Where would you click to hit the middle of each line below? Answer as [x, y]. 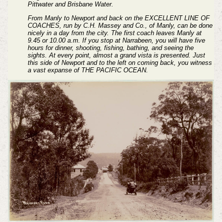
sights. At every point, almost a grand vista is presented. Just [116, 55]
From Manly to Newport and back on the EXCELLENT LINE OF [118, 18]
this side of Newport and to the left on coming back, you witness [120, 62]
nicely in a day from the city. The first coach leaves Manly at [114, 33]
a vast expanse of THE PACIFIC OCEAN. [88, 70]
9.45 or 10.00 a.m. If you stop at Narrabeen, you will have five [116, 40]
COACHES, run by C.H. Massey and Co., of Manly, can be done [120, 25]
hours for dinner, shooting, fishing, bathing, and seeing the [111, 48]
